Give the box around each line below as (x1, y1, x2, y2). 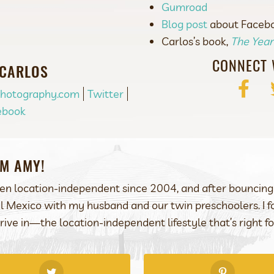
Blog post (161, 17, 207, 31)
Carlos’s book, (161, 34, 231, 48)
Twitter (87, 86, 124, 101)
